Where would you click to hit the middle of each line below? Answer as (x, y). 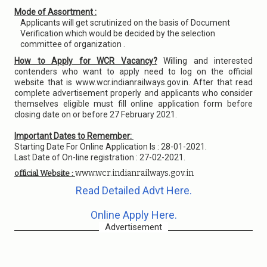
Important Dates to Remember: (74, 136)
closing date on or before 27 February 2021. (97, 114)
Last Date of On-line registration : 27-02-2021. (100, 157)
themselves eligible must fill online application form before (133, 104)
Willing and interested (205, 61)
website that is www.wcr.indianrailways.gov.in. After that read (133, 82)
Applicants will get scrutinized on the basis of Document (125, 23)
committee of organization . (73, 44)
